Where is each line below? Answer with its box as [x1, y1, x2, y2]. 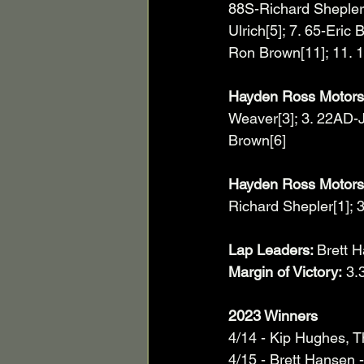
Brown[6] [228, 132, 286, 149]
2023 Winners [228, 307, 318, 325]
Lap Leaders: [228, 241, 317, 259]
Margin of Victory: [228, 263, 342, 281]
